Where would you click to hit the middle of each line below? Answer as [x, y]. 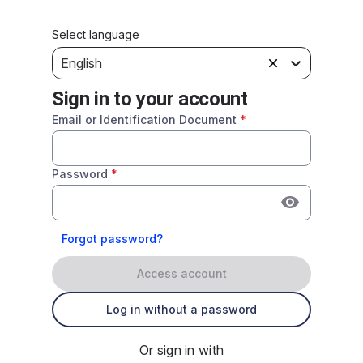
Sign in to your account [150, 99]
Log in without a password [181, 309]
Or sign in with [181, 350]
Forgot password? [112, 238]
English [81, 63]
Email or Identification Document [144, 120]
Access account [181, 273]
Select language [96, 34]
